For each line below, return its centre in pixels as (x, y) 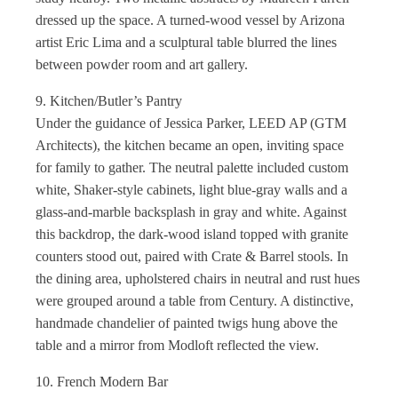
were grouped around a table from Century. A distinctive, (195, 301)
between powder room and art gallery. (142, 64)
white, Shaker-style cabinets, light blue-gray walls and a (191, 190)
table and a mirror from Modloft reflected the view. (177, 345)
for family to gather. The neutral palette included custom (192, 167)
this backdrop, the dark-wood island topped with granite (192, 234)
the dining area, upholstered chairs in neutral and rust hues (198, 279)
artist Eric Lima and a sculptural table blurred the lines (186, 42)
